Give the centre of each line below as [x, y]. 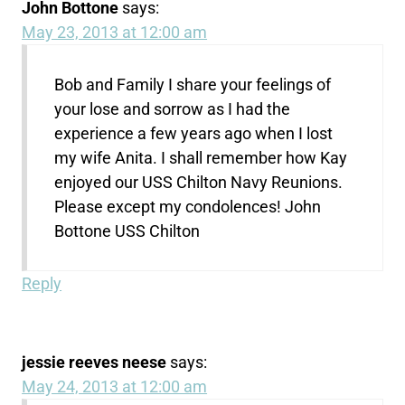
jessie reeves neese [94, 362]
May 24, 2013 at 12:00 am [115, 386]
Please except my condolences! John [188, 206]
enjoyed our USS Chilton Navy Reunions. [199, 182]
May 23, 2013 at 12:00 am [115, 32]
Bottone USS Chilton [127, 231]
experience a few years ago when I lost [194, 133]
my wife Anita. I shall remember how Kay [201, 157]
